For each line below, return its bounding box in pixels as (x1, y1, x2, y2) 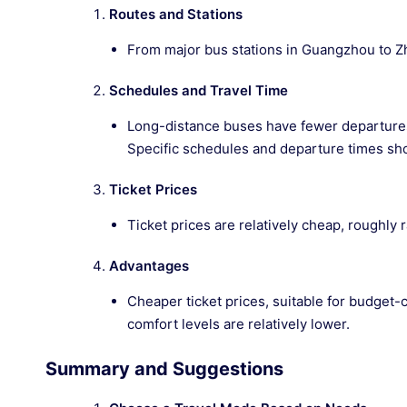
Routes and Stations (109, 5, 243, 23)
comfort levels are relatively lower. (127, 315, 350, 333)
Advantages (109, 257, 189, 274)
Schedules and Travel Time (109, 82, 288, 99)
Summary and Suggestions (45, 358, 283, 380)
